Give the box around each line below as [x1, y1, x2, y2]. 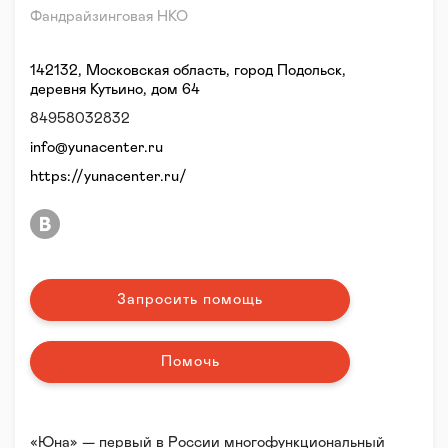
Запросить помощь [117, 292, 263, 307]
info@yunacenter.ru [30, 140, 163, 155]
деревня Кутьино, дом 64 [30, 82, 200, 97]
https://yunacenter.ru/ [30, 169, 187, 184]
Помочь [160, 354, 220, 369]
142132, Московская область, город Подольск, [30, 63, 346, 78]
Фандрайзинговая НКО [30, 9, 188, 24]
